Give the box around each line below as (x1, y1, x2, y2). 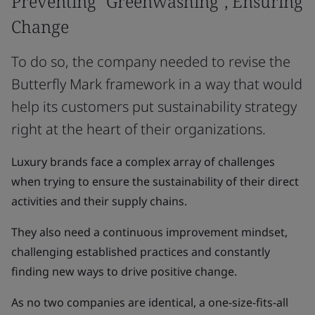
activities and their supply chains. (11, 193, 187, 209)
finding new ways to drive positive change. (11, 264, 237, 279)
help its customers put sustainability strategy (11, 97, 297, 116)
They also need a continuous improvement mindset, (11, 224, 288, 240)
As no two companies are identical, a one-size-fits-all (11, 295, 288, 310)
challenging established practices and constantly (11, 244, 270, 259)
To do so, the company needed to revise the (11, 52, 290, 71)
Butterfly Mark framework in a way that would (11, 75, 302, 94)
